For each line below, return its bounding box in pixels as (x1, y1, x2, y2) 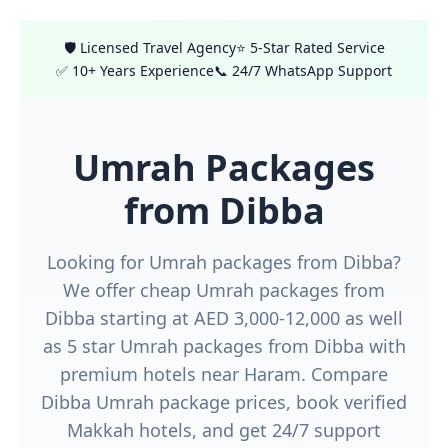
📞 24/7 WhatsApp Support (214, 61, 392, 80)
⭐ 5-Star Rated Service (235, 38, 385, 57)
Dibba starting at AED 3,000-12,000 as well (45, 306, 403, 330)
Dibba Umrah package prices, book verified (41, 390, 407, 414)
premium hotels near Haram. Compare (60, 362, 388, 386)
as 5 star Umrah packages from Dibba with (42, 334, 406, 358)
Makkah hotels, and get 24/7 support (67, 418, 381, 442)
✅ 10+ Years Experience (56, 61, 214, 80)
